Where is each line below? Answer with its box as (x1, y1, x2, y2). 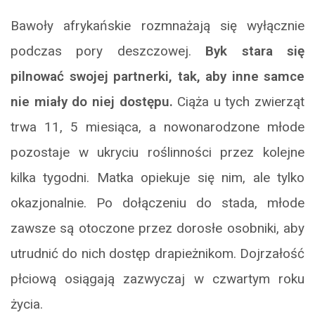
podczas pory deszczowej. (11, 42, 206, 59)
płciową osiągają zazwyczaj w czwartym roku (11, 270, 304, 287)
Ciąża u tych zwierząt (172, 93, 304, 110)
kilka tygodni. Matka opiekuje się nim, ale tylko (11, 169, 304, 186)
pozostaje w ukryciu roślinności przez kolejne (11, 143, 304, 160)
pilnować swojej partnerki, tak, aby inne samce (11, 67, 304, 84)
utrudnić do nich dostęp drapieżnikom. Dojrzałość (11, 245, 304, 262)
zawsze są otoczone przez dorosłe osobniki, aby (11, 219, 304, 236)
